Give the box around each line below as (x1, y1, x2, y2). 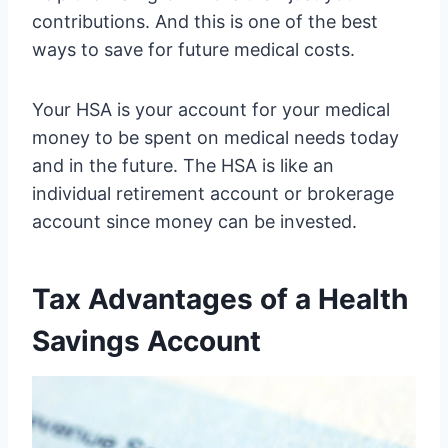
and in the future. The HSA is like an (32, 154, 334, 176)
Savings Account (32, 323, 261, 358)
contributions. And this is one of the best (32, 10, 378, 32)
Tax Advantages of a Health (32, 281, 408, 316)
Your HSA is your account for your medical (32, 98, 390, 120)
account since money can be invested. (32, 210, 357, 232)
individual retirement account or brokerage (32, 182, 394, 204)
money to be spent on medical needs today (32, 126, 399, 148)
